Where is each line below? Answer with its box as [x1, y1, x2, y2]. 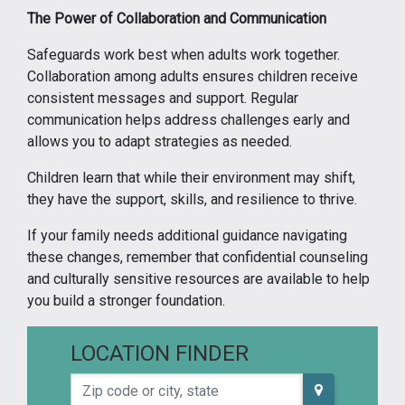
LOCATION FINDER [71, 341, 249, 366]
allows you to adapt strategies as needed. [27, 133, 292, 150]
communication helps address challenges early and [27, 111, 350, 128]
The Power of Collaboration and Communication [27, 10, 326, 27]
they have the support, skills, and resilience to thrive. [27, 191, 357, 208]
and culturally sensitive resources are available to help [27, 270, 370, 287]
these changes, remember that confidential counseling [27, 249, 368, 266]
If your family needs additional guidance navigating [27, 227, 347, 244]
